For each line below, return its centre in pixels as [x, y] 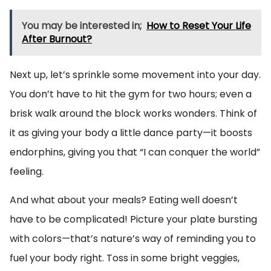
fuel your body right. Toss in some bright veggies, [125, 258]
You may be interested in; [82, 26]
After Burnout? [57, 39]
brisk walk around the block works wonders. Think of [133, 113]
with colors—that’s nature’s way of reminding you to [133, 239]
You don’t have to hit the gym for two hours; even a [131, 94]
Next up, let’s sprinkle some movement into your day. [135, 75]
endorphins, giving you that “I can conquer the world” [135, 152]
